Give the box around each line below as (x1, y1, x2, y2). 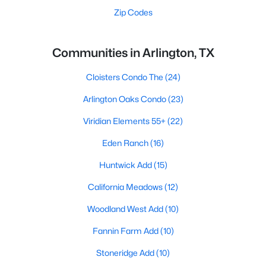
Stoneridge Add (96, 248, 156, 258)
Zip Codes (113, 7, 153, 17)
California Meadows (88, 182, 164, 192)
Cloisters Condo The (85, 72, 165, 82)
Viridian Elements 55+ (83, 116, 167, 126)
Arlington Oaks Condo (83, 94, 168, 104)
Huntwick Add (99, 160, 154, 170)
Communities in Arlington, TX (52, 46, 214, 60)
